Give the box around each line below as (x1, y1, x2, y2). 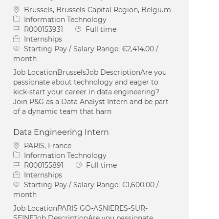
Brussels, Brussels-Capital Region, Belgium (24, 5, 172, 14)
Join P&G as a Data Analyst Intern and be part (13, 97, 169, 106)
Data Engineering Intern (13, 127, 109, 137)
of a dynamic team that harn (13, 107, 112, 116)
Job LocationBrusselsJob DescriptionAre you (13, 67, 167, 77)
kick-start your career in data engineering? (13, 87, 160, 96)
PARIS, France (24, 141, 72, 150)
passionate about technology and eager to (13, 77, 159, 87)
